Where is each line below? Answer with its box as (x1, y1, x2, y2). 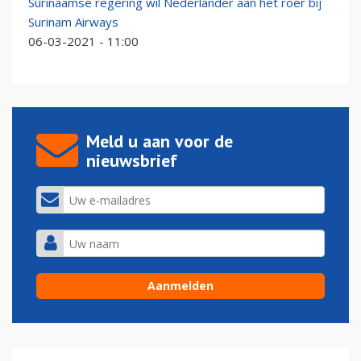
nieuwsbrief (86, 149, 177, 172)
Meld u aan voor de (86, 130, 233, 153)
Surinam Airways (28, 14, 118, 31)
